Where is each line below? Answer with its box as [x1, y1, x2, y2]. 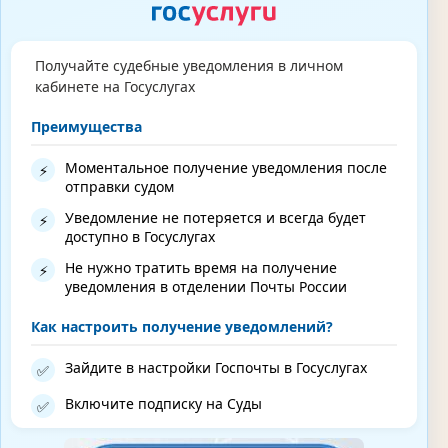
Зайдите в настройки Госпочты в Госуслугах [65, 358, 367, 378]
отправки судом [65, 177, 174, 197]
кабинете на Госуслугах [34, 76, 195, 96]
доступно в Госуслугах [65, 227, 215, 247]
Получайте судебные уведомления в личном [34, 55, 343, 75]
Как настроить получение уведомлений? [31, 317, 333, 337]
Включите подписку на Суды [65, 394, 262, 414]
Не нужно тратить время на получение [65, 258, 337, 278]
